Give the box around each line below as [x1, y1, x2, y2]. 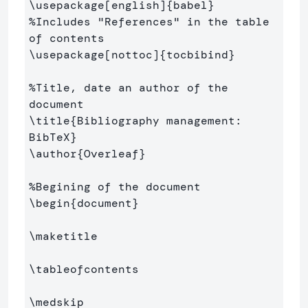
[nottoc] [104, 47, 159, 62]
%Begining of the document [29, 179, 201, 194]
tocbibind [166, 47, 228, 62]
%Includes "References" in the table [29, 14, 269, 29]
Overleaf [84, 146, 139, 161]
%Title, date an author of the [29, 80, 228, 95]
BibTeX [29, 130, 70, 144]
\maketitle [29, 229, 98, 243]
